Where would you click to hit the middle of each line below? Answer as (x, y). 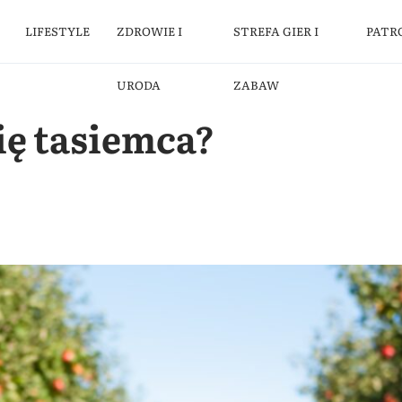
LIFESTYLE (58, 31)
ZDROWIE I (150, 31)
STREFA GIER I (275, 31)
